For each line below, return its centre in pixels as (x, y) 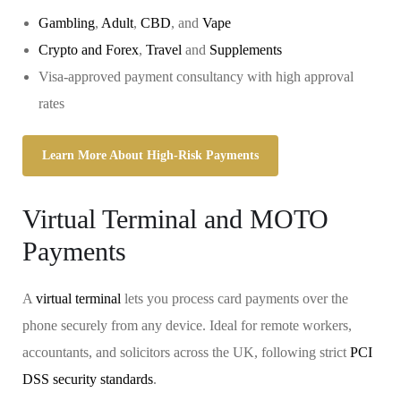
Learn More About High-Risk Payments (150, 155)
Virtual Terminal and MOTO (175, 219)
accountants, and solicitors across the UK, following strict (186, 352)
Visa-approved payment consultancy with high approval (196, 77)
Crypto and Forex (89, 50)
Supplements (246, 50)
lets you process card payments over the (235, 299)
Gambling (67, 23)
